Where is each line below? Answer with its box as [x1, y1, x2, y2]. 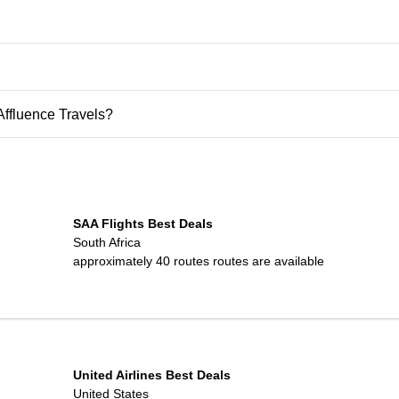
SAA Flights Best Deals [72, 216, 213, 231]
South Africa [72, 234, 141, 249]
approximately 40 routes [72, 253, 209, 268]
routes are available [208, 253, 324, 268]
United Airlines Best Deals [72, 367, 231, 382]
